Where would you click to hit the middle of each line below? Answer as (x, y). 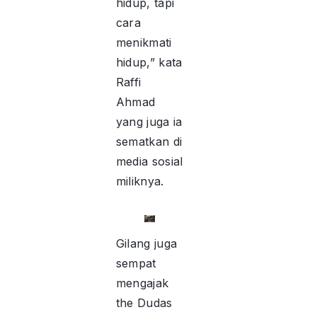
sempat (136, 264)
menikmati (144, 43)
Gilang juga (146, 244)
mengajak (142, 283)
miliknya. (142, 181)
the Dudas (144, 303)
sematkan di (149, 142)
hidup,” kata (149, 63)
